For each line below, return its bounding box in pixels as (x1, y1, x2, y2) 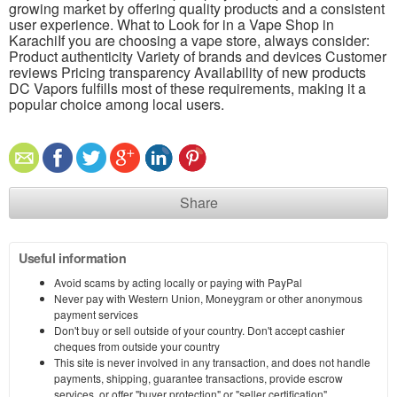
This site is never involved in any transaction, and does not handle (54, 354, 370, 370)
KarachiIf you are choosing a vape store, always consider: (9, 30, 370, 51)
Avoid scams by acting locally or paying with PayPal (54, 275, 302, 291)
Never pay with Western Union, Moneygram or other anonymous (54, 291, 362, 307)
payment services (54, 307, 138, 323)
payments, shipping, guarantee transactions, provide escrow (54, 370, 343, 386)
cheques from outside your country (54, 339, 220, 354)
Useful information (19, 249, 127, 268)
